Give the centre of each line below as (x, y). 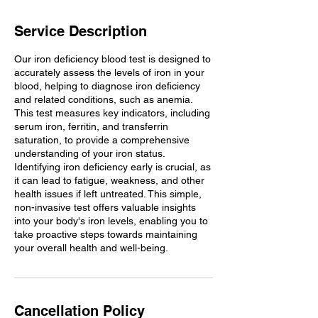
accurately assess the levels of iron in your (109, 73)
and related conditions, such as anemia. (103, 100)
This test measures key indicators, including (112, 113)
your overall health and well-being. (91, 248)
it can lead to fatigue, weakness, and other (109, 181)
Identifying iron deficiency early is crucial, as (113, 167)
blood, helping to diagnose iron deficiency (107, 86)
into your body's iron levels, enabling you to (111, 221)
